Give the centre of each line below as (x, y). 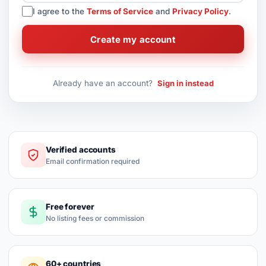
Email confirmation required (93, 161)
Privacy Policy (200, 11)
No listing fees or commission (95, 218)
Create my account (133, 39)
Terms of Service (120, 11)
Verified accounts (81, 149)
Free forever (70, 206)
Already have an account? (104, 83)
